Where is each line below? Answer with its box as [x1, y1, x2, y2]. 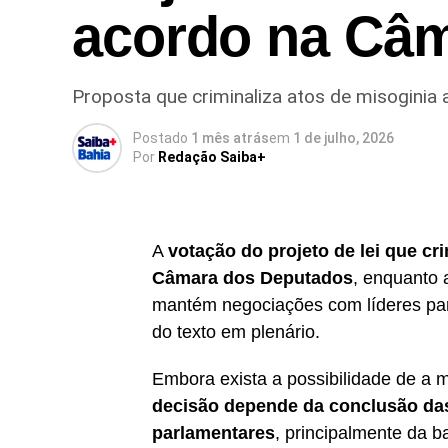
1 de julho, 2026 [293, 129, 394, 146]
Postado [133, 129, 188, 146]
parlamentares [152, 422, 275, 443]
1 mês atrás [191, 129, 269, 146]
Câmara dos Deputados [152, 267, 353, 288]
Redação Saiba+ [158, 148, 266, 165]
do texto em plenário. [152, 321, 320, 342]
